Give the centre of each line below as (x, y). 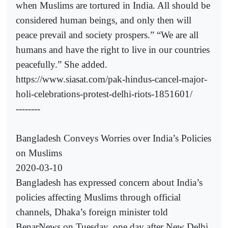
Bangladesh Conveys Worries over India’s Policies (113, 138)
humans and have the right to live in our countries (113, 50)
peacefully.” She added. (62, 65)
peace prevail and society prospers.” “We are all (107, 35)
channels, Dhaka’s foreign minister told (92, 212)
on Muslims (39, 153)
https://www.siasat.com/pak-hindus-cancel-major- (111, 79)
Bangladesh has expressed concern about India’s (109, 183)
